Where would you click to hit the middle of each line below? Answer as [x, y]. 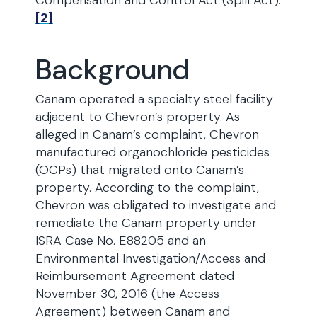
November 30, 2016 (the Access [127, 294]
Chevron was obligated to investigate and [156, 205]
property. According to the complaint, [147, 188]
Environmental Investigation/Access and [150, 258]
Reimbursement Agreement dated [135, 276]
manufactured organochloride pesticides [152, 152]
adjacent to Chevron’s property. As [138, 117]
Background [113, 69]
